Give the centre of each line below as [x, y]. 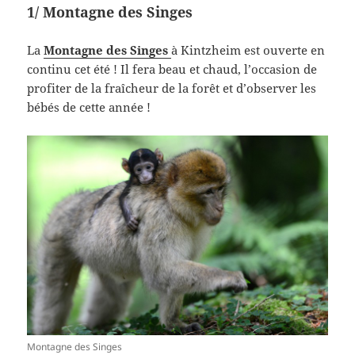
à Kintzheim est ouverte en [248, 50]
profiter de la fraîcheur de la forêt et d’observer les [172, 88]
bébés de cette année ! [89, 107]
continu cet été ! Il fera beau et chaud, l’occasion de [172, 69]
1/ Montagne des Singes [110, 11]
